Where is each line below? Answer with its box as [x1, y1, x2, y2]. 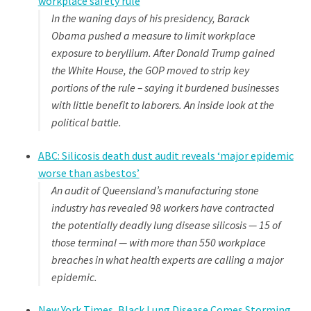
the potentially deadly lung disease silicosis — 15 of [51, 217, 281, 232]
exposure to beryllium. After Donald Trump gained [51, 46, 275, 60]
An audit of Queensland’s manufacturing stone [51, 183, 259, 197]
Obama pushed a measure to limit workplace [51, 28, 255, 43]
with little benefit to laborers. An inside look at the [51, 98, 274, 112]
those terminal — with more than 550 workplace [51, 235, 266, 249]
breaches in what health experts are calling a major [51, 252, 283, 267]
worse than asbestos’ [37, 165, 140, 180]
